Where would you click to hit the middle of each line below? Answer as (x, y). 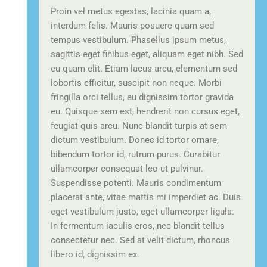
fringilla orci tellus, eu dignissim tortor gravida (142, 97)
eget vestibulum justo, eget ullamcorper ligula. (142, 211)
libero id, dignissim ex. (95, 254)
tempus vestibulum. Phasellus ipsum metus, (138, 40)
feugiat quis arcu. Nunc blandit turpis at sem (139, 125)
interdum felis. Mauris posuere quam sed (132, 25)
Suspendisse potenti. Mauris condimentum (136, 183)
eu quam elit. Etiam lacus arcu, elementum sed (144, 68)
